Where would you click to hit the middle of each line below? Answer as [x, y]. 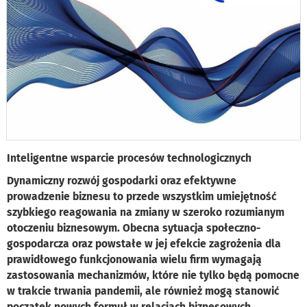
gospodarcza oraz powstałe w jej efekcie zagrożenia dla [144, 244]
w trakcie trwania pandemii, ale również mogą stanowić [143, 291]
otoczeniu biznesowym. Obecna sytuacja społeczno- [134, 228]
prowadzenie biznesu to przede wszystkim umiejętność [142, 197]
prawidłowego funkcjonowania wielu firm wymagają [134, 260]
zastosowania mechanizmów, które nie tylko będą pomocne [153, 275]
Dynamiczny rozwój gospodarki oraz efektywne [122, 181]
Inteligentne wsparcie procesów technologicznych [129, 158]
